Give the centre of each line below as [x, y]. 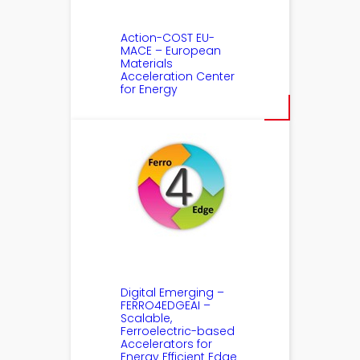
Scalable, [147, 318]
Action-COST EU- [168, 37]
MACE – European [171, 50]
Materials [147, 63]
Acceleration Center [178, 76]
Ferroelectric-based [178, 331]
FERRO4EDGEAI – [166, 305]
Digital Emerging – [173, 292]
